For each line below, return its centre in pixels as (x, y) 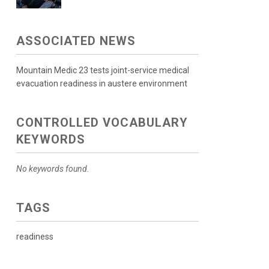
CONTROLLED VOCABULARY (102, 123)
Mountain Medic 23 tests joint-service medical (102, 71)
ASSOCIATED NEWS (76, 41)
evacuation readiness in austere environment (101, 84)
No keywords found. (53, 169)
